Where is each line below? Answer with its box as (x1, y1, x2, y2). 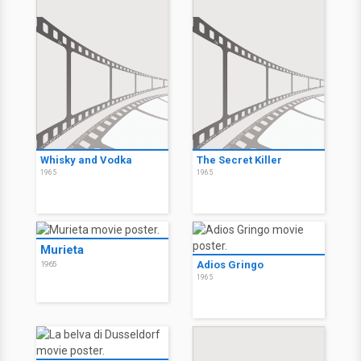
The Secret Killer (197, 154, 282, 167)
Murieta (40, 243, 84, 258)
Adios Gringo (197, 259, 263, 272)
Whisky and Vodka (40, 154, 132, 167)
